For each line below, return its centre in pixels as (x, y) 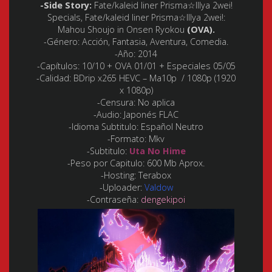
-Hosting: (118, 175)
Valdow (158, 188)
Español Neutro (171, 127)
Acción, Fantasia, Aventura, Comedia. (154, 42)
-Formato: (127, 139)
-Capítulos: (58, 66)
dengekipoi (163, 200)
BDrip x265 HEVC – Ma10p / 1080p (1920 (153, 78)
